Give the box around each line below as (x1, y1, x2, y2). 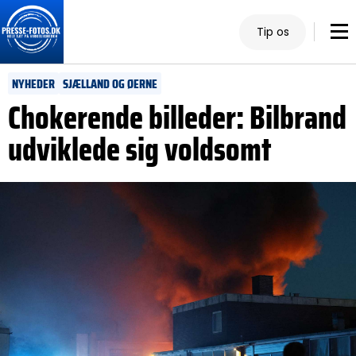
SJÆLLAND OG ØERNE (63, 74, 157, 94)
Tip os (256, 23, 289, 40)
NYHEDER (12, 74, 55, 94)
